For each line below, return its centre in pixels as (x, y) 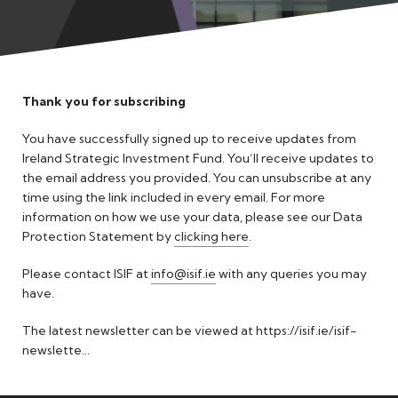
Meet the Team (65, 18)
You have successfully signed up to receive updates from (189, 139)
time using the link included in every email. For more (174, 197)
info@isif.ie (183, 274)
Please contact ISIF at (87, 274)
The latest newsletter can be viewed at (139, 330)
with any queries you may (291, 274)
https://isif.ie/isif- (306, 330)
